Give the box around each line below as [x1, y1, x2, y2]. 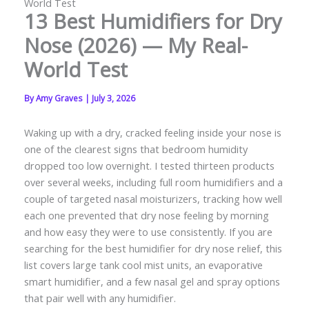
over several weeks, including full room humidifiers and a [23, 175, 283, 189]
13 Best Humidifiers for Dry [23, 7, 282, 35]
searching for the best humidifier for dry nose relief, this [23, 241, 282, 255]
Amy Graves [35, 92, 85, 103]
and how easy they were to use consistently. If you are [23, 224, 272, 239]
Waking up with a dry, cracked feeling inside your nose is [23, 125, 281, 139]
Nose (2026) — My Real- [23, 31, 248, 59]
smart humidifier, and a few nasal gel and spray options [23, 274, 280, 288]
